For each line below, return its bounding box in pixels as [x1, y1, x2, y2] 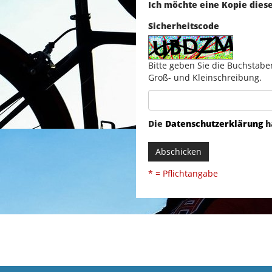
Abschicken [155, 146, 202, 158]
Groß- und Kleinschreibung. [148, 72, 262, 84]
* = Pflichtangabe [148, 168, 218, 180]
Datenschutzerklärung [165, 118, 263, 130]
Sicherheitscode [148, 20, 219, 32]
